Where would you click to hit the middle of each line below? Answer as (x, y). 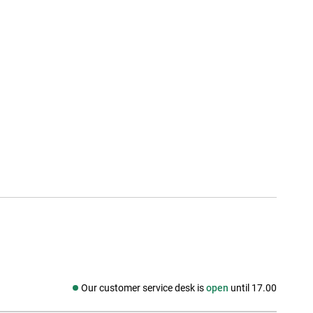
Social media (74, 294)
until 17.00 (253, 288)
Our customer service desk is (144, 288)
